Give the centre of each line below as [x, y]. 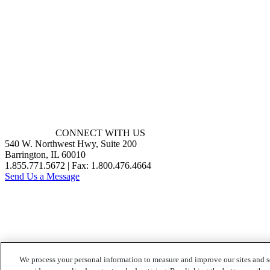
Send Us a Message [42, 177]
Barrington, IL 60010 [45, 155]
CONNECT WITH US [100, 133]
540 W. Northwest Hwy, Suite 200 [71, 144]
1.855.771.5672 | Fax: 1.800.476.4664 [78, 166]
